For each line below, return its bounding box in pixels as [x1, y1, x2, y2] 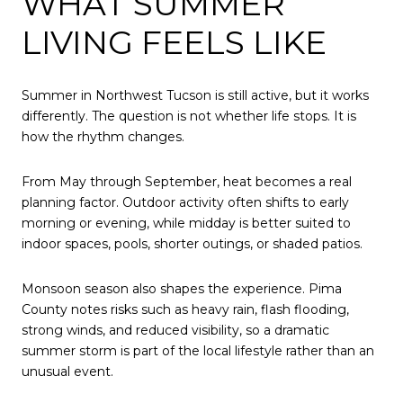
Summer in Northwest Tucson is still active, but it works [22, 87, 369, 104]
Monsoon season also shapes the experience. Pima [22, 280, 342, 297]
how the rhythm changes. [22, 129, 184, 146]
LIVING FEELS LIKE [22, 22, 327, 62]
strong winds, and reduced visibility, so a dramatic [22, 321, 329, 338]
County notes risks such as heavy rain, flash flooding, [22, 300, 349, 318]
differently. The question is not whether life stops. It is [22, 108, 356, 125]
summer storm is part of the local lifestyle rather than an [22, 342, 374, 359]
